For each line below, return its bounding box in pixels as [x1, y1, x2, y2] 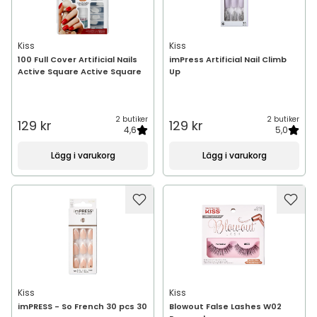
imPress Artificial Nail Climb [169, 54, 287, 65]
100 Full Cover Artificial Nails [18, 54, 137, 65]
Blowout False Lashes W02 [169, 301, 282, 312]
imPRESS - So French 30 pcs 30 [18, 301, 147, 312]
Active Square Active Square [18, 66, 142, 77]
